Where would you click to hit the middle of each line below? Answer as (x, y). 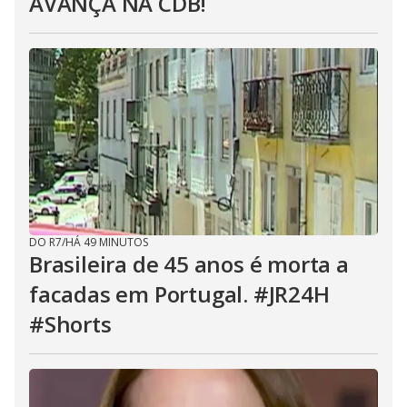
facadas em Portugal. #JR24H (179, 294)
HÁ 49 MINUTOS (107, 242)
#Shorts (70, 324)
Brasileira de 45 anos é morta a (189, 264)
